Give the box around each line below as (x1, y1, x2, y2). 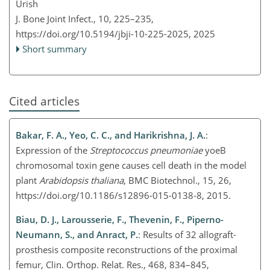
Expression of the (16, 144, 90, 157)
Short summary (22, 43, 87, 55)
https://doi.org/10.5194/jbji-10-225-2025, (16, 28, 191, 40)
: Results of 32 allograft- (138, 228, 236, 241)
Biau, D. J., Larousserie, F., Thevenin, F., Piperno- (16, 213, 224, 226)
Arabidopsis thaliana (39, 174, 124, 187)
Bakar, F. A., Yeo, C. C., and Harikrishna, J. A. (16, 129, 206, 142)
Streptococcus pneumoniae (90, 144, 202, 157)
